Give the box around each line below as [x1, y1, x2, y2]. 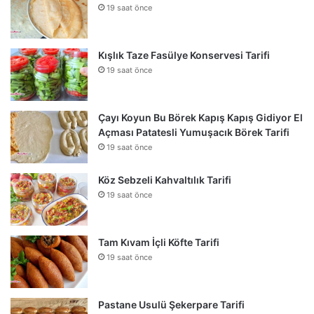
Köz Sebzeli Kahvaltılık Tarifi [98, 173, 231, 186]
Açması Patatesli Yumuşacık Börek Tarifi [98, 125, 289, 138]
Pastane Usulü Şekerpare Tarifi [98, 298, 245, 310]
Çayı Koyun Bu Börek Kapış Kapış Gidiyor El [98, 111, 303, 123]
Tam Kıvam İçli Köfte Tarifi [98, 235, 219, 248]
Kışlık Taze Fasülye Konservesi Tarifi [98, 48, 270, 61]
